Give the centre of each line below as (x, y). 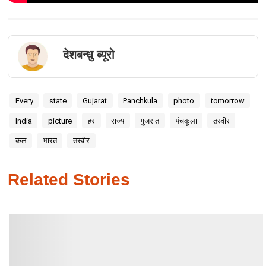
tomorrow (227, 101)
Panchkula (140, 101)
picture (60, 121)
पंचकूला (186, 121)
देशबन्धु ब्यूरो (89, 55)
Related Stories (69, 180)
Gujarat (94, 101)
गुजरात (150, 121)
